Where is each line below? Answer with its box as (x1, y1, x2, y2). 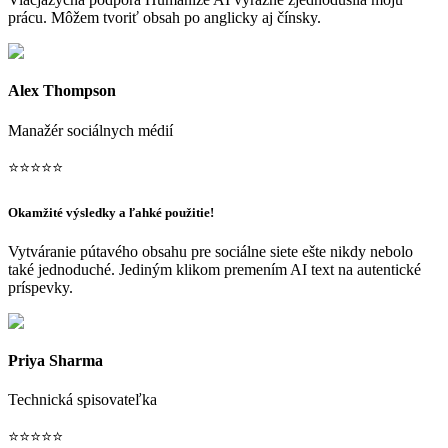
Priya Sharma (8, 352, 103, 370)
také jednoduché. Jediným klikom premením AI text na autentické (8, 260, 421, 278)
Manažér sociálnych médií (8, 121, 173, 139)
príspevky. (8, 278, 73, 296)
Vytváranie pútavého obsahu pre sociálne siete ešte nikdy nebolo (8, 242, 413, 260)
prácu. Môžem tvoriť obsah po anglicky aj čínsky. (8, 8, 321, 26)
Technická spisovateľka (8, 391, 157, 409)
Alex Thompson (8, 82, 116, 100)
